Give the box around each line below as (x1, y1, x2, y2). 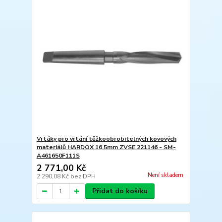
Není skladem (147, 171, 183, 179)
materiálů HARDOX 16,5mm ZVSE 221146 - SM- (36, 143, 176, 151)
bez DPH (70, 172, 96, 180)
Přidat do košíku (92, 186, 148, 196)
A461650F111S (36, 152, 80, 160)
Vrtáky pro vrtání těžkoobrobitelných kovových (36, 135, 176, 143)
